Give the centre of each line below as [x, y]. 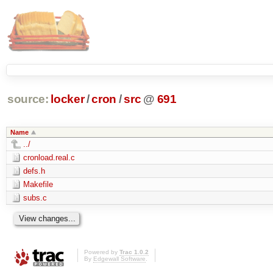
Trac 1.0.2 [134, 252]
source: [28, 99]
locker [68, 99]
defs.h [34, 171]
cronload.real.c [49, 157]
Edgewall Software [119, 259]
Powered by [102, 252]
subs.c [35, 197]
